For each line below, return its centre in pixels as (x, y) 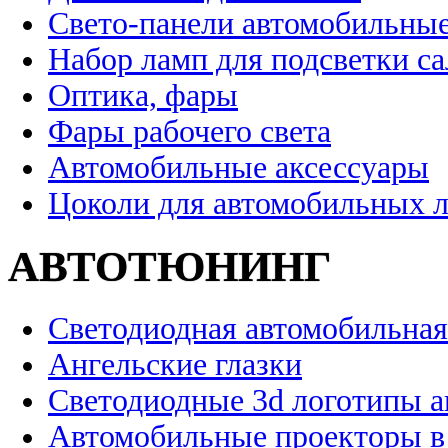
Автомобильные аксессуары (238, 168)
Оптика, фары (143, 96)
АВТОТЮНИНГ (169, 267)
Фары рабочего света (189, 132)
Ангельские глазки (175, 364)
